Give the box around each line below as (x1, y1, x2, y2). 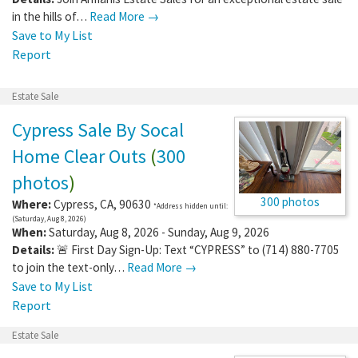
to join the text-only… (12, 259, 127, 275)
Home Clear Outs (12, 143, 146, 169)
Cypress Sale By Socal (12, 117, 184, 142)
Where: (12, 196, 51, 212)
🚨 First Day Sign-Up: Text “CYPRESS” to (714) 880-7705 (57, 241, 340, 257)
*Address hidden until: (153, 201, 228, 210)
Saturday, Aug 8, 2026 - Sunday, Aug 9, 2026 (46, 224, 269, 240)
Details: (12, 241, 54, 257)
